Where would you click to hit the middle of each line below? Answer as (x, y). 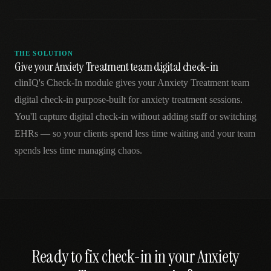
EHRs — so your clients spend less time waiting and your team (135, 133)
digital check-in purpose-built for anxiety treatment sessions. (129, 100)
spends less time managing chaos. (78, 150)
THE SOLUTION (44, 53)
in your (174, 257)
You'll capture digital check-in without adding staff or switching (135, 116)
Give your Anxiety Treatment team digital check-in (116, 67)
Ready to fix (67, 257)
